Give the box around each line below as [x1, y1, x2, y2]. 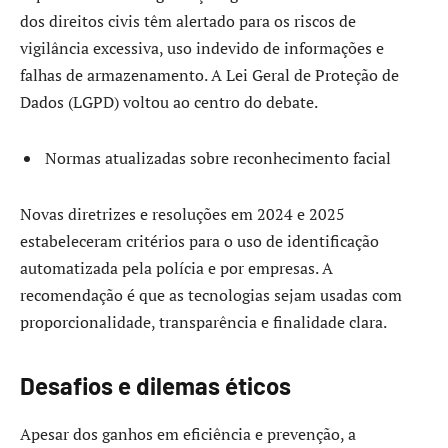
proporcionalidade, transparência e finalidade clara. [20, 310, 387, 333]
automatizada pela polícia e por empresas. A [20, 256, 333, 279]
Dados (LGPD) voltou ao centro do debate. [20, 91, 318, 114]
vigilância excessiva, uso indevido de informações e [20, 37, 384, 60]
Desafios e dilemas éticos [20, 371, 291, 401]
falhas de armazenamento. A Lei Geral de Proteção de [20, 64, 399, 87]
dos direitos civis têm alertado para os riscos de [20, 10, 356, 33]
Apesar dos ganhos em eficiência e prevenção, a [20, 422, 356, 445]
